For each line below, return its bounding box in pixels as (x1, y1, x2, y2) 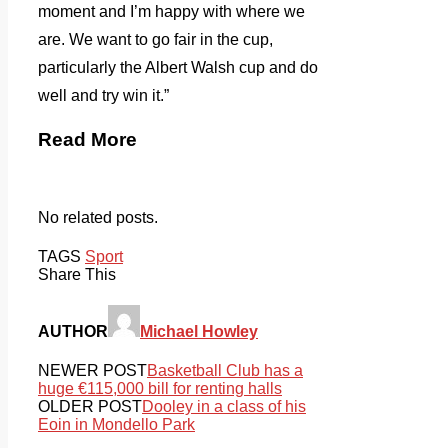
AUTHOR (38, 322, 108, 340)
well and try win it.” (38, 87, 169, 105)
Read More (38, 129, 137, 150)
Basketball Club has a (147, 362, 303, 380)
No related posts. (38, 208, 158, 226)
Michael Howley (140, 322, 258, 340)
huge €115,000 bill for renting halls (38, 380, 282, 398)
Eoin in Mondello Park (38, 416, 195, 434)
